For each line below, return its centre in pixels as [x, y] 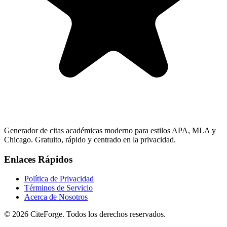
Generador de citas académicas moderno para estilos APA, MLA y [110, 130]
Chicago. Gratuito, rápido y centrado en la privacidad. [90, 139]
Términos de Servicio [59, 188]
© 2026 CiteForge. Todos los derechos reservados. [85, 214]
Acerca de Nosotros [56, 197]
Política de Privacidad [59, 179]
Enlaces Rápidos [38, 159]
